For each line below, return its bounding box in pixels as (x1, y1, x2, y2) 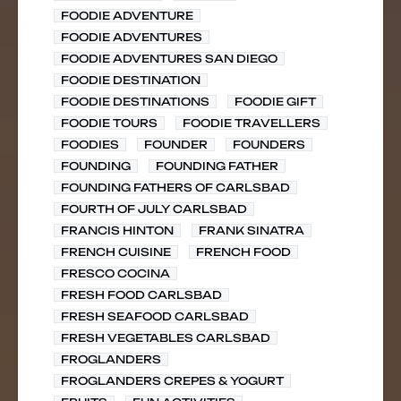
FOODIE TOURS (61, 116, 158, 130)
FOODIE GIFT (235, 95, 316, 108)
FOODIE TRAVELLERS (183, 116, 320, 130)
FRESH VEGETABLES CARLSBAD (61, 331, 270, 345)
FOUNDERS (233, 138, 305, 151)
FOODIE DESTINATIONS (61, 95, 209, 108)
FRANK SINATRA (199, 224, 304, 237)
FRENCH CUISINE (61, 245, 171, 259)
